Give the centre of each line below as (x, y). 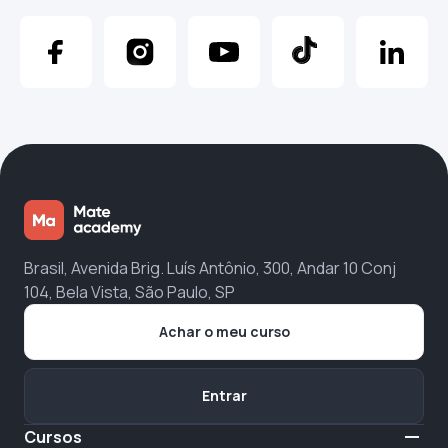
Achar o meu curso (224, 332)
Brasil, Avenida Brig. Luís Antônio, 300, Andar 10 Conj (210, 267)
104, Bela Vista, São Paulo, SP (129, 291)
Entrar (224, 396)
